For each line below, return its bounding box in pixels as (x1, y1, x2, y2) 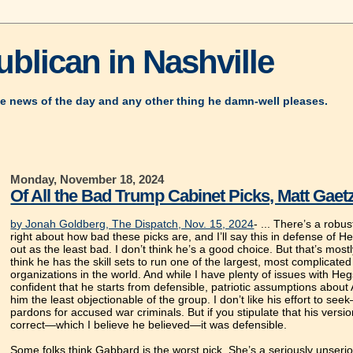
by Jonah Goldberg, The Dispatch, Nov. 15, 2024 (10, 217, 255, 231)
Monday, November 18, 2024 (10, 173, 165, 187)
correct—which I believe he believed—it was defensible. (10, 318, 291, 332)
